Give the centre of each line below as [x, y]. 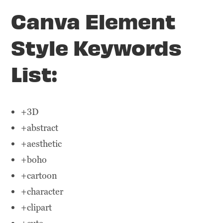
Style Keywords [97, 47]
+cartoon [39, 176]
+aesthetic [42, 144]
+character [42, 192]
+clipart [37, 208]
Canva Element [94, 21]
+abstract [40, 128]
